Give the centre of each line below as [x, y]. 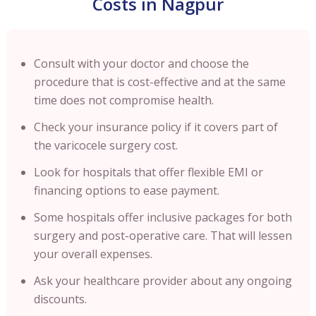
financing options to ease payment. [127, 190]
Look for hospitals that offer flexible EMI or [148, 172]
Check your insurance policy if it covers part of [156, 127]
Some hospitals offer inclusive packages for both [163, 217]
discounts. [62, 299]
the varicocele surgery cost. [106, 145]
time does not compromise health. [127, 100]
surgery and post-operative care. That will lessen [163, 235]
